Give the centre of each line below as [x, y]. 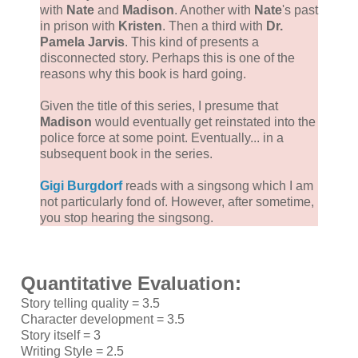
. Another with [214, 10]
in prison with [79, 26]
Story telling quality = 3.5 [90, 303]
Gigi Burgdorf [81, 185]
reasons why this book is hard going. [143, 74]
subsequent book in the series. [126, 153]
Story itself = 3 [60, 335]
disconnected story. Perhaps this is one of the [167, 58]
